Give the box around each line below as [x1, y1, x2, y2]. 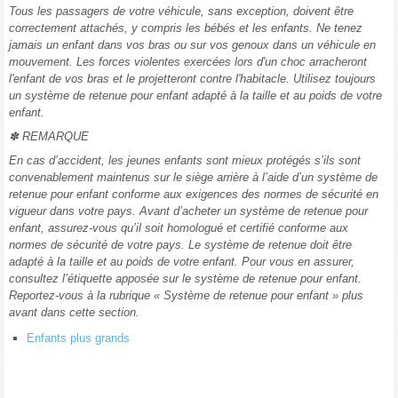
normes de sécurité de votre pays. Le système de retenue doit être [9, 238, 352, 252]
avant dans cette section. [9, 306, 139, 320]
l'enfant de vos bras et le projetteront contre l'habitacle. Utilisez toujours [9, 72, 376, 86]
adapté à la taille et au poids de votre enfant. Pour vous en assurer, [9, 255, 354, 269]
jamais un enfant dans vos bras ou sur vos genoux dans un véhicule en [9, 38, 376, 52]
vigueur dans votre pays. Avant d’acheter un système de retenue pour [9, 204, 368, 219]
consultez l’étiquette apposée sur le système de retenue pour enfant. [9, 272, 362, 286]
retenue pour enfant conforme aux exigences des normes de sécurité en [9, 187, 378, 202]
